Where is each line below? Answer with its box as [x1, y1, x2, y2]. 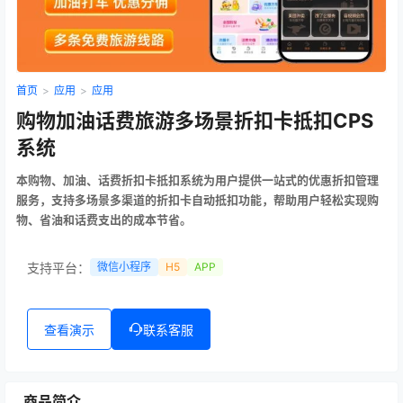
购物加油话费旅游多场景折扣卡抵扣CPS [16, 109, 373, 132]
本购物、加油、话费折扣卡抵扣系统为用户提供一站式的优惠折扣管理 [16, 173, 379, 187]
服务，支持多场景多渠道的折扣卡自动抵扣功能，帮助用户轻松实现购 [16, 193, 379, 207]
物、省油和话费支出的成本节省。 [16, 212, 192, 227]
